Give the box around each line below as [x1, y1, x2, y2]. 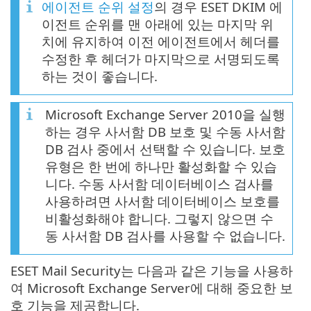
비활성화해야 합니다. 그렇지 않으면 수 [45, 210, 274, 228]
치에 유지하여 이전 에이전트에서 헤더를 [42, 33, 280, 51]
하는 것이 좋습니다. [42, 67, 158, 85]
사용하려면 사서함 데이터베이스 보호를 [45, 192, 280, 210]
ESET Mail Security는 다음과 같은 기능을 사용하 [10, 262, 293, 280]
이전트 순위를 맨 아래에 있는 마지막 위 [42, 15, 274, 33]
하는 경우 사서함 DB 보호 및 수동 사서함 [45, 123, 285, 141]
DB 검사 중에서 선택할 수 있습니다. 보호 [45, 140, 285, 158]
